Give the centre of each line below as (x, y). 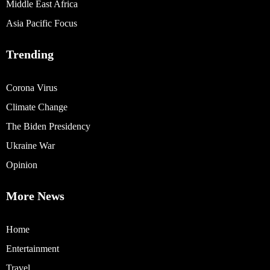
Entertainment (33, 248)
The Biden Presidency (48, 126)
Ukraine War (30, 145)
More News (35, 196)
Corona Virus (32, 87)
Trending (30, 54)
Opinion (22, 165)
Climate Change (37, 107)
